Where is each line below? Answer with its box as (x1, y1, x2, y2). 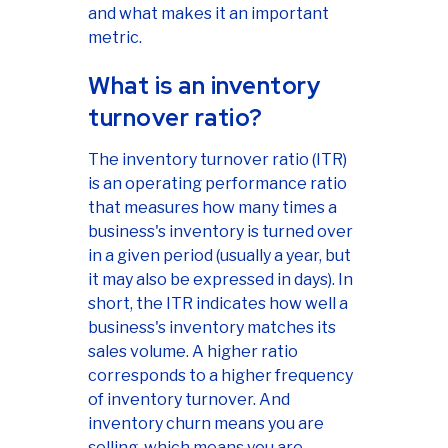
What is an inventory (88, 69, 320, 101)
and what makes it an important (88, 3, 329, 23)
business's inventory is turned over (88, 221, 353, 241)
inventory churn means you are (88, 413, 324, 433)
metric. (88, 27, 142, 47)
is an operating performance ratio (88, 173, 347, 193)
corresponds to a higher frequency (88, 365, 353, 385)
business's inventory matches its (88, 317, 336, 337)
